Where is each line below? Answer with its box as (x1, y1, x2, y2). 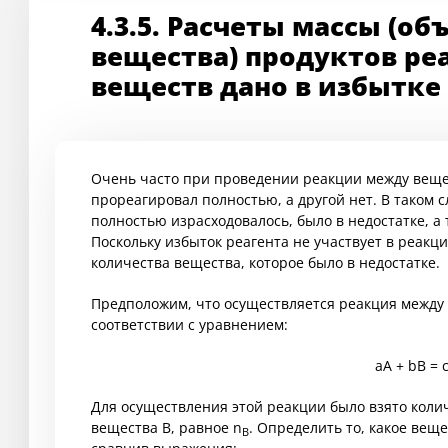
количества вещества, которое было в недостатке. (91, 253, 440, 272)
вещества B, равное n (91, 418, 242, 437)
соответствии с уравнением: (91, 315, 288, 334)
